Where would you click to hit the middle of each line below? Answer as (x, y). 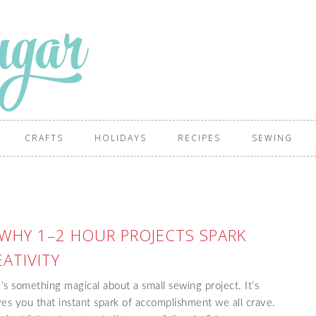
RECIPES (199, 138)
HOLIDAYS (121, 138)
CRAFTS (44, 138)
